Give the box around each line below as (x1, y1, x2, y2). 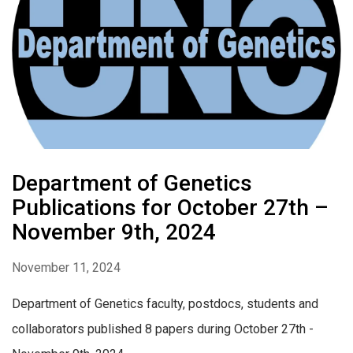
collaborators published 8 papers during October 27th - (12, 321, 314, 337)
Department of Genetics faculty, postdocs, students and (12, 296, 318, 312)
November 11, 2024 (12, 260, 121, 276)
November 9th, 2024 (12, 219, 216, 246)
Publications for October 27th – (12, 195, 329, 221)
